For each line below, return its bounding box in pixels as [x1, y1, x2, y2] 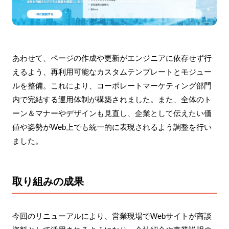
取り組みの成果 [12, 175, 84, 187]
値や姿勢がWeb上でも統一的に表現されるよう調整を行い [12, 122, 212, 131]
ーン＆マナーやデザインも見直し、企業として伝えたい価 [12, 108, 212, 118]
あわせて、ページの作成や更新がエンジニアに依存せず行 [12, 53, 212, 62]
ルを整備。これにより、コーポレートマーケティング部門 [12, 81, 212, 90]
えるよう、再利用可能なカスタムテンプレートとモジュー [12, 67, 212, 76]
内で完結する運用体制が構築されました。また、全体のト [12, 95, 212, 104]
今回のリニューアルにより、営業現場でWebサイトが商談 [12, 211, 212, 220]
